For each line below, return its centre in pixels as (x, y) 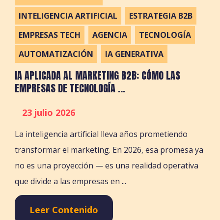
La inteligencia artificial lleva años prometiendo (101, 134)
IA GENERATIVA (135, 54)
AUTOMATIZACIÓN (56, 54)
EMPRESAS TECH (50, 35)
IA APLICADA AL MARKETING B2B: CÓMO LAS (98, 76)
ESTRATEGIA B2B (161, 16)
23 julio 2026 (49, 113)
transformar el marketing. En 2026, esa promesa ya (109, 150)
